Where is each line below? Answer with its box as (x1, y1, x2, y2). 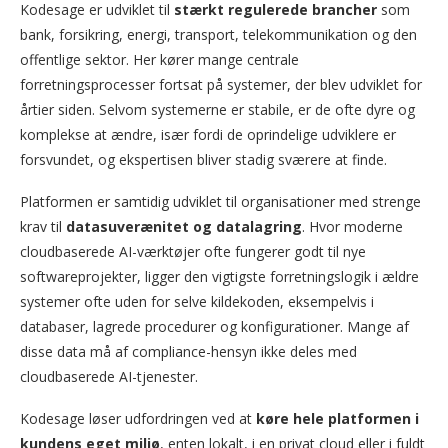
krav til (20, 217, 62, 237)
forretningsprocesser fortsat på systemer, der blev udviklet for (20, 75, 422, 95)
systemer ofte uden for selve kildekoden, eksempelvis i (20, 292, 374, 312)
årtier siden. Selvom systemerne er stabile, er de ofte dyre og (20, 100, 415, 120)
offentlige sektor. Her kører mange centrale (20, 50, 299, 70)
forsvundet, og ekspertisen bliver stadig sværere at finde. (20, 150, 387, 170)
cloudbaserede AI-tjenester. (20, 367, 198, 387)
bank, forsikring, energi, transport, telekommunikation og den (20, 25, 417, 45)
